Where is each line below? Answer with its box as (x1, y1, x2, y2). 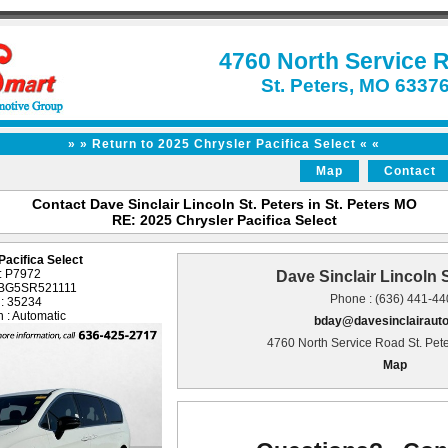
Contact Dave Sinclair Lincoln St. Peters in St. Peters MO (31, 196, 417, 212)
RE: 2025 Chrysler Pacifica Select (111, 212, 337, 228)
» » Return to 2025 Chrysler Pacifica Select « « (68, 137, 380, 151)
